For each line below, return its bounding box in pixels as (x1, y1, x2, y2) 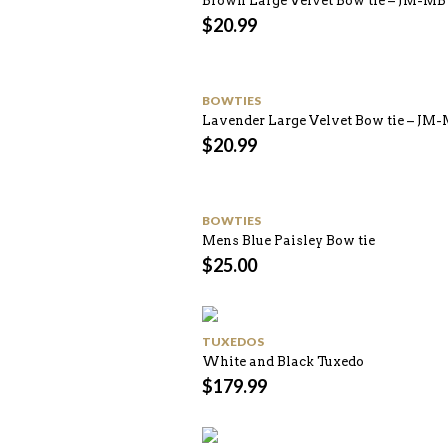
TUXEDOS (202, 334, 264, 350)
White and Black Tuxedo (202, 354, 364, 370)
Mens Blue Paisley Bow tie (202, 233, 375, 248)
